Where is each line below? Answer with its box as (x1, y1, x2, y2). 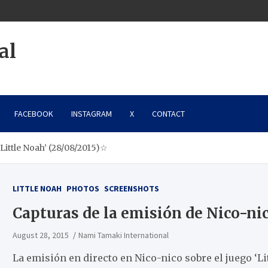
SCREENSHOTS (103, 183, 159, 194)
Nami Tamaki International (78, 230, 169, 240)
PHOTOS (66, 183, 99, 194)
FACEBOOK (14, 108, 53, 119)
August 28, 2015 (12, 230, 69, 240)
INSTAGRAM (71, 108, 112, 119)
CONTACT (152, 108, 185, 119)
